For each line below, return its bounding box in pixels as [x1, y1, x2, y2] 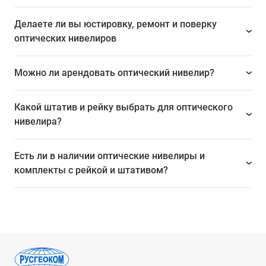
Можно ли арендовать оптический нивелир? [14, 67, 214, 79]
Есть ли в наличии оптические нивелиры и [14, 150, 205, 162]
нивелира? [14, 116, 62, 128]
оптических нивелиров [14, 33, 116, 45]
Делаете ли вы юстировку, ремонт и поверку [14, 18, 217, 30]
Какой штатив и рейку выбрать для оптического [14, 102, 233, 113]
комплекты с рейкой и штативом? [14, 164, 168, 176]
